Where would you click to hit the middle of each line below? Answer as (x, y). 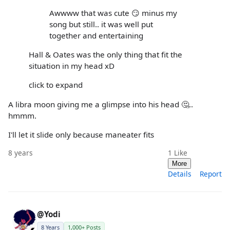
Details (180, 174)
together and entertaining (96, 35)
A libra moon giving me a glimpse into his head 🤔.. (101, 104)
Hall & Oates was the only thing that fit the (106, 55)
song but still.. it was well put (101, 24)
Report (211, 174)
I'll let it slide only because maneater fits (81, 134)
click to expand (56, 85)
